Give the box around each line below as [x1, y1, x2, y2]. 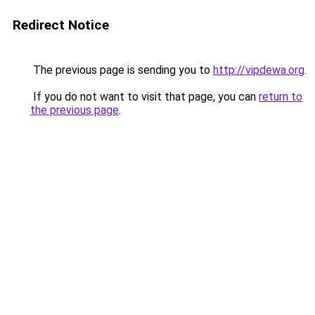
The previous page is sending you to [30, 63, 213, 77]
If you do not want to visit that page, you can [30, 90, 259, 103]
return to [259, 90, 302, 103]
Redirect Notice [13, 17, 109, 33]
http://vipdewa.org [213, 63, 304, 77]
